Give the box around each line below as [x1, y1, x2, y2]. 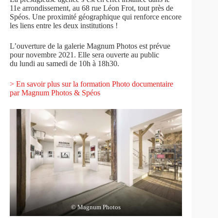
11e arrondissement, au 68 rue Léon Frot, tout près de [10, 4, 173, 12]
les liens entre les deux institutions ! [10, 21, 118, 30]
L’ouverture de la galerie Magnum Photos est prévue [10, 42, 170, 50]
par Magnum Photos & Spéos [10, 89, 100, 97]
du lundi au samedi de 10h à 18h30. [10, 59, 119, 68]
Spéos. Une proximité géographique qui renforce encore [10, 13, 182, 21]
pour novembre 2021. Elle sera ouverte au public [10, 51, 159, 59]
